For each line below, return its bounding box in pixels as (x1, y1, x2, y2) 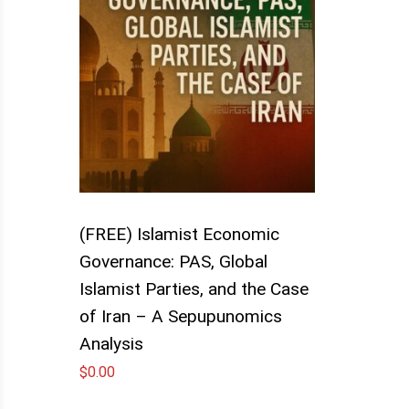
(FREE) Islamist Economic (79, 223, 279, 245)
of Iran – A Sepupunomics (79, 305, 282, 327)
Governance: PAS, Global (79, 250, 267, 272)
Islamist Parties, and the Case (79, 278, 309, 299)
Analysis (79, 332, 143, 354)
